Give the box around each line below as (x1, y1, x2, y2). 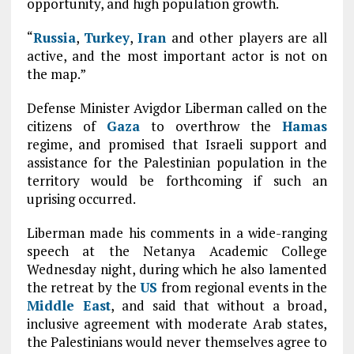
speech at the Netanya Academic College (26, 242, 328, 260)
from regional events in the (157, 278, 328, 296)
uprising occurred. (26, 190, 136, 208)
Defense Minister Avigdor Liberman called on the (26, 99, 328, 117)
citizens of (26, 117, 107, 135)
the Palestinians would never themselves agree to (26, 333, 328, 351)
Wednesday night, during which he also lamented (26, 260, 328, 278)
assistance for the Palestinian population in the (26, 153, 328, 171)
